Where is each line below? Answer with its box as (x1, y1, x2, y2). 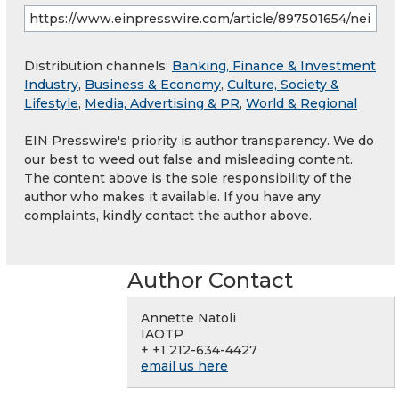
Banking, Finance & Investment (172, 58, 376, 75)
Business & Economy (85, 77, 221, 94)
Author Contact (127, 267, 293, 294)
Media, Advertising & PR (85, 95, 240, 112)
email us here (141, 358, 228, 375)
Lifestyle (24, 95, 78, 112)
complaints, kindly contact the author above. (24, 208, 312, 224)
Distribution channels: (24, 58, 172, 75)
